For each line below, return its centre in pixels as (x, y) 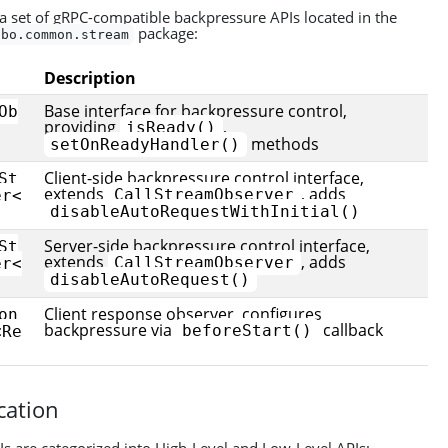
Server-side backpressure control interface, (207, 246)
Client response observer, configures (183, 314)
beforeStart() (247, 330)
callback (350, 330)
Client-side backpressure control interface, (204, 178)
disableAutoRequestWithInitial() (205, 211)
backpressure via (110, 330)
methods (282, 144)
